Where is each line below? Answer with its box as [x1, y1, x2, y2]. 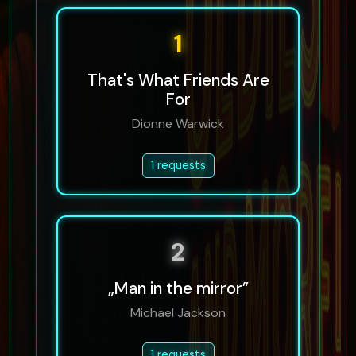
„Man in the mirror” [107, 277, 249, 300]
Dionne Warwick [132, 115, 224, 133]
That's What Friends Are [87, 69, 269, 91]
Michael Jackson [130, 304, 226, 322]
